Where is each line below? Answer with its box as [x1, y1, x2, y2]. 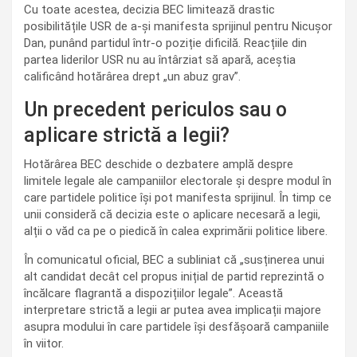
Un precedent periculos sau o [24, 98, 287, 121]
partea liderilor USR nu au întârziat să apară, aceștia [24, 53, 296, 67]
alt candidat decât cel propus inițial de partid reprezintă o [24, 269, 324, 284]
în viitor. [24, 336, 64, 351]
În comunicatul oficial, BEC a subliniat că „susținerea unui [24, 253, 324, 267]
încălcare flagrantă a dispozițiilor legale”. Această [24, 286, 283, 300]
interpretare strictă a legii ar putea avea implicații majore [24, 303, 321, 317]
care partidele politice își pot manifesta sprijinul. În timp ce [24, 190, 331, 205]
